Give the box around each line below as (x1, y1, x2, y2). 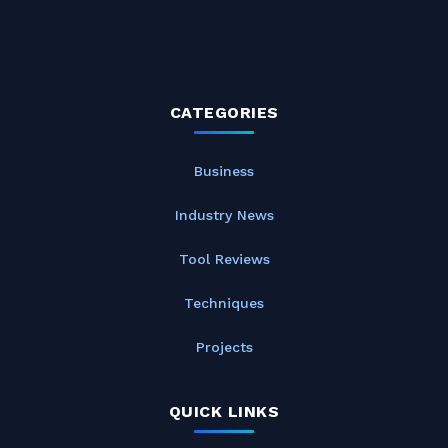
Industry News (174, 206, 274, 223)
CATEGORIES (169, 102, 279, 122)
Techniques (184, 294, 264, 311)
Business (194, 162, 254, 179)
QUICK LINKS (168, 401, 280, 421)
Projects (195, 338, 253, 355)
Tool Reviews (178, 250, 270, 267)
